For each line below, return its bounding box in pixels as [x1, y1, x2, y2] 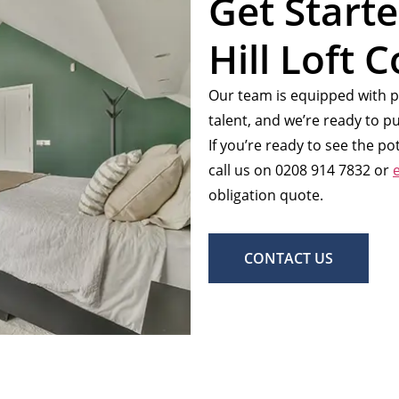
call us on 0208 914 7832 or [208, 159, 393, 180]
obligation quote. [208, 184, 323, 205]
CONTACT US [244, 248, 333, 269]
